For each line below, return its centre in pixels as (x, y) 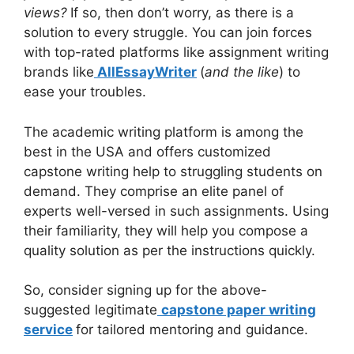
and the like (242, 72)
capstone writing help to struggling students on (173, 171)
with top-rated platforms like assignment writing (176, 53)
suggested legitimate (90, 310)
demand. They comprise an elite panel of (154, 191)
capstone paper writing (239, 310)
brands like (59, 72)
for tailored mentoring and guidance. (192, 330)
